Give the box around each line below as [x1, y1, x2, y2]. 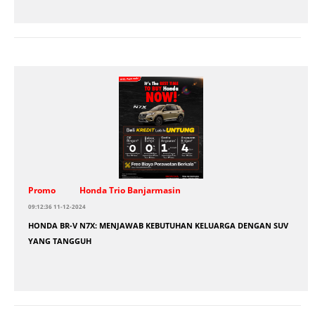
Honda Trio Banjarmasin [79, 184, 181, 195]
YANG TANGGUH [28, 236, 91, 246]
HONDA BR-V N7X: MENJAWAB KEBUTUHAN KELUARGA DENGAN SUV [28, 220, 288, 231]
